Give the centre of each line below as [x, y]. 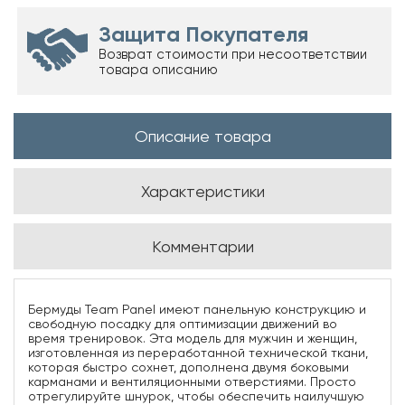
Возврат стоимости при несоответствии [233, 54]
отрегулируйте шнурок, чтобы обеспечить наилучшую [196, 396]
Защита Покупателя [204, 34]
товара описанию [159, 70]
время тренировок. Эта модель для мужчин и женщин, [193, 338]
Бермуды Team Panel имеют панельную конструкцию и [197, 309]
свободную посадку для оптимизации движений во [183, 324]
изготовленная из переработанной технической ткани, [198, 353]
